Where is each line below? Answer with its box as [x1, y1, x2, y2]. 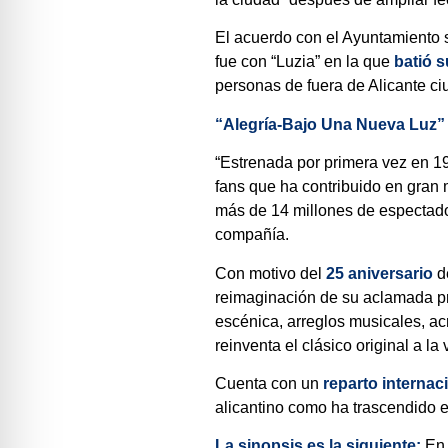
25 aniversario [326, 264, 434, 282]
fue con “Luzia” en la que [215, 53, 395, 71]
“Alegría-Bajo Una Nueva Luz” [215, 115, 446, 133]
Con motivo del [215, 264, 327, 282]
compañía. [215, 226, 290, 244]
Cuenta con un [215, 375, 324, 393]
